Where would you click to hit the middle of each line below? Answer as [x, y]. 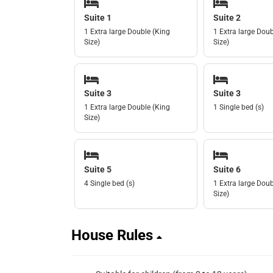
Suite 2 [227, 17]
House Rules [114, 235]
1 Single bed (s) [238, 108]
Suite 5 [98, 169]
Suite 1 [98, 17]
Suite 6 [227, 169]
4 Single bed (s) [109, 183]
